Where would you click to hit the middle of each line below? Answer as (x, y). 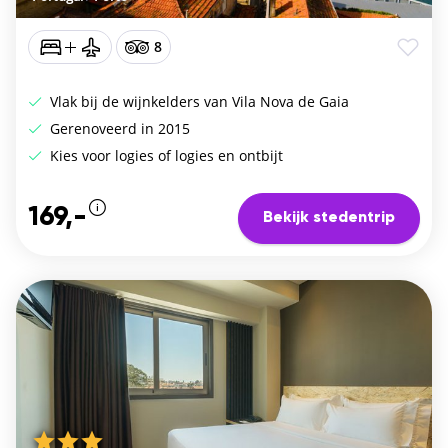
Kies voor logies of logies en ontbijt (164, 155)
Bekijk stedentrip (329, 218)
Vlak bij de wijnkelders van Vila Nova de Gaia (197, 101)
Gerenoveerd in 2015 (118, 128)
